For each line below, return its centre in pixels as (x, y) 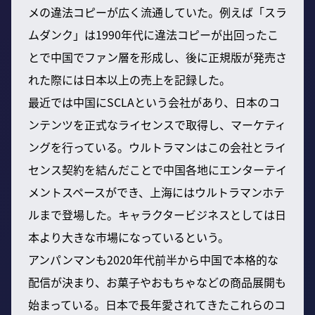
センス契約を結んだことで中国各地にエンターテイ (157, 169)
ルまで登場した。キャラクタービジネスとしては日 (157, 214)
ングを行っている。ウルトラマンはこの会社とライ (157, 147)
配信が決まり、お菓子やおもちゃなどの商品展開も (157, 282)
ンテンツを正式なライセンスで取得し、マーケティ (157, 124)
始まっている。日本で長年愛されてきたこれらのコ (157, 304)
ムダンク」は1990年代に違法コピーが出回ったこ (153, 34)
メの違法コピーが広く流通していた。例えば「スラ (157, 12)
